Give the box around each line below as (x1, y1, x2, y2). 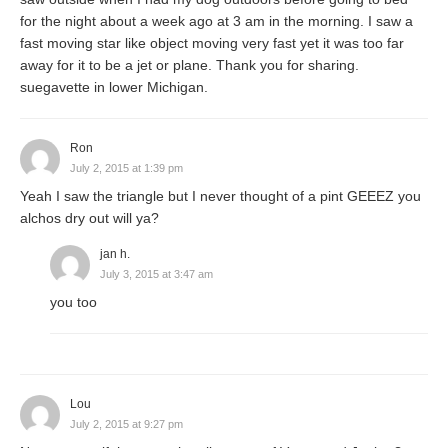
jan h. (100, 246, 130, 261)
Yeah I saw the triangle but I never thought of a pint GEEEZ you (20, 187, 421, 204)
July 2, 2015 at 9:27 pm (70, 417, 183, 430)
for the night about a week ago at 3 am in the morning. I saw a (20, 12, 413, 29)
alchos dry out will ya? (20, 209, 159, 226)
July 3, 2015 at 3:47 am (100, 267, 213, 280)
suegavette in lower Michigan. (20, 78, 208, 95)
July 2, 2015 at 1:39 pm (70, 161, 183, 174)
